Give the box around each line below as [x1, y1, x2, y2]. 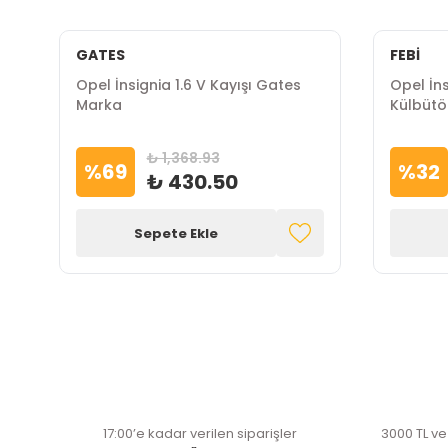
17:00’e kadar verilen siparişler [102, 424, 297, 443]
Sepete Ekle [133, 223, 218, 243]
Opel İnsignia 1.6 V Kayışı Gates [75, 75, 196, 95]
